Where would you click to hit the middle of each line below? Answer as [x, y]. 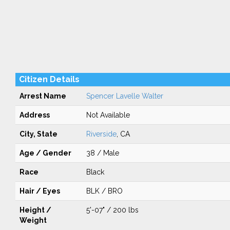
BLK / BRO [104, 191]
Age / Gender [45, 153]
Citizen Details [49, 79]
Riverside [101, 134]
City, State [38, 134]
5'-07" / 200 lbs [112, 210]
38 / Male [102, 153]
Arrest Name [43, 96]
